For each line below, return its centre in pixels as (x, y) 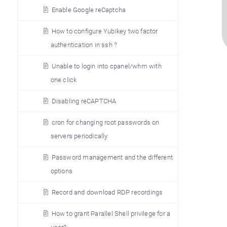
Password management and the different (112, 157)
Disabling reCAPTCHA (84, 101)
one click (64, 80)
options (61, 171)
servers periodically (79, 136)
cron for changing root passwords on (105, 122)
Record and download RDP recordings (107, 192)
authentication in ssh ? (84, 45)
